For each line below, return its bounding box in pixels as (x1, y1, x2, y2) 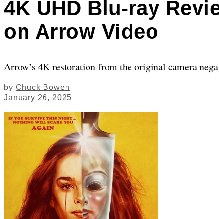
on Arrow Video (4, 20, 158, 43)
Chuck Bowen (16, 83, 70, 92)
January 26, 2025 (4, 93, 72, 102)
